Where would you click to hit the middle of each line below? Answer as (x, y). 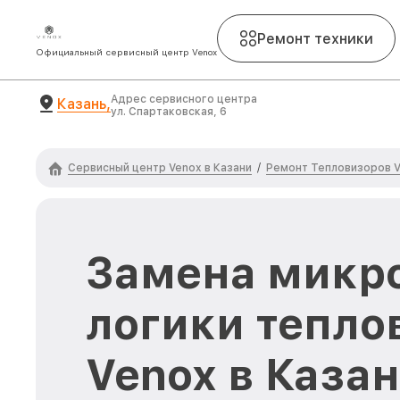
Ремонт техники (315, 38)
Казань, (84, 104)
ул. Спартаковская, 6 (169, 112)
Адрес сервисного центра (184, 99)
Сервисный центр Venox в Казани (160, 167)
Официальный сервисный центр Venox (126, 52)
